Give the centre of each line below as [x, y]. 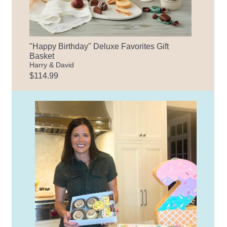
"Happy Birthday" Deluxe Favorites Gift [99, 46]
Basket [42, 56]
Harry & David [52, 65]
